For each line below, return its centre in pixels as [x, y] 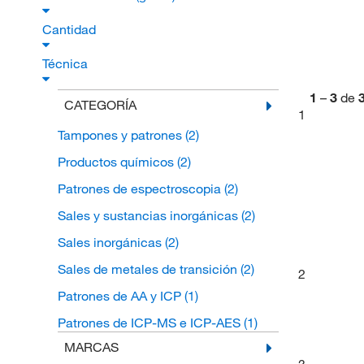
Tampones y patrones [121, 135]
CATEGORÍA [100, 105]
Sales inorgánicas [111, 243]
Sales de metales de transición [149, 269]
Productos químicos [117, 162]
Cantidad [71, 30]
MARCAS [91, 347]
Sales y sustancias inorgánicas [149, 216]
